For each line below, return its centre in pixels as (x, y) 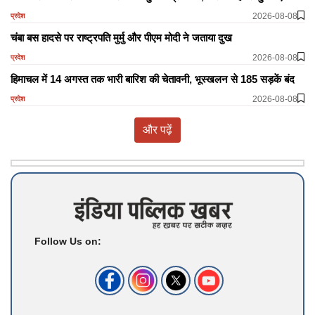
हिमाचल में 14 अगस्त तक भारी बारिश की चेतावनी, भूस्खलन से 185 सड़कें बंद (153, 79)
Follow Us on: (68, 241)
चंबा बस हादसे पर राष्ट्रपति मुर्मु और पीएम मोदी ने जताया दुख (121, 37)
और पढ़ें (157, 129)
